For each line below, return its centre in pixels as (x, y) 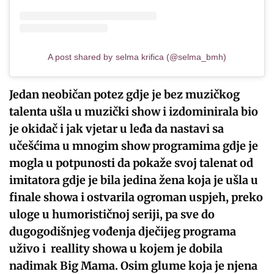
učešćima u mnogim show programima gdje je (134, 146)
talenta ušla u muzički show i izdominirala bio (134, 112)
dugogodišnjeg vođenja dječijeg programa (123, 232)
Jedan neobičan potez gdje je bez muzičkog (125, 95)
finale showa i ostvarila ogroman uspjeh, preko (136, 198)
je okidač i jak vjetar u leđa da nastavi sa (117, 129)
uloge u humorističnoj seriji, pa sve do (112, 215)
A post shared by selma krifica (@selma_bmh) (137, 57)
